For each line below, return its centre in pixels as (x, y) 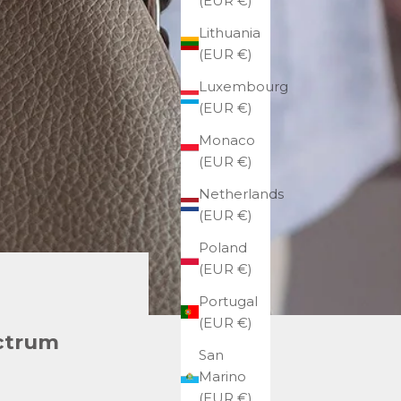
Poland (223, 247)
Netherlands (241, 193)
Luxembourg (243, 86)
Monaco (227, 140)
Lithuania (230, 32)
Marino (222, 376)
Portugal (228, 301)
